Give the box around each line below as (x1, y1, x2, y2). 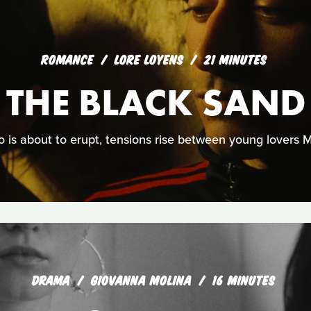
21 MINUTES (203, 51, 267, 66)
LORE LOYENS (114, 51, 187, 66)
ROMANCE (40, 51, 94, 66)
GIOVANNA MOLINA (91, 271, 196, 287)
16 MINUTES (212, 271, 275, 287)
